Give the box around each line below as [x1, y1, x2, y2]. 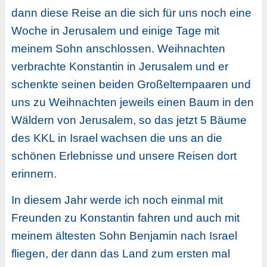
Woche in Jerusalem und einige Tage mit [11, 24, 219, 37]
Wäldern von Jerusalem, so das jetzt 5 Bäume [11, 113, 247, 126]
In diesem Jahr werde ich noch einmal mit [11, 193, 223, 206]
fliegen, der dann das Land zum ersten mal [11, 247, 230, 260]
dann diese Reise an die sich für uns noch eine [11, 6, 252, 19]
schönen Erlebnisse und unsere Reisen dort [11, 149, 237, 162]
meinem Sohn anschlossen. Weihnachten [11, 42, 225, 55]
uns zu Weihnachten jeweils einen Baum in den [11, 95, 254, 108]
